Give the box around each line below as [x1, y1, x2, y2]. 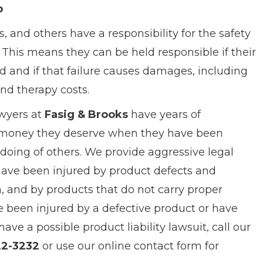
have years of [127, 108, 201, 121]
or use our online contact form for [39, 240, 219, 252]
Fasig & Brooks [44, 108, 128, 121]
